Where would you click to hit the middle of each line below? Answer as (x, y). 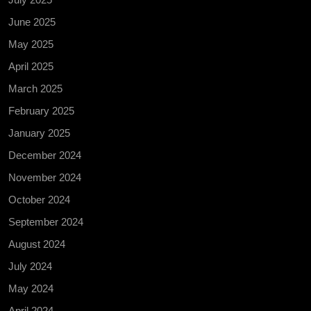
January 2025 (39, 133)
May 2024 (31, 288)
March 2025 (35, 88)
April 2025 (31, 66)
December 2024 (45, 155)
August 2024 (37, 244)
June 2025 (32, 22)
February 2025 (41, 110)
